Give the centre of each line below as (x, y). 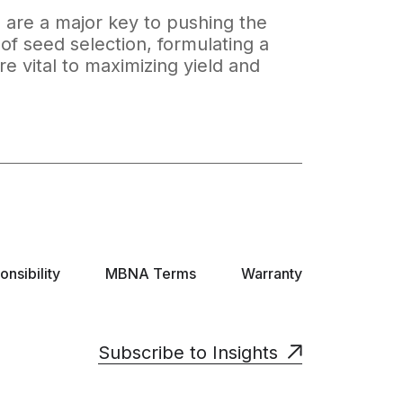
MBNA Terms (151, 273)
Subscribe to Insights (188, 353)
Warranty (272, 273)
